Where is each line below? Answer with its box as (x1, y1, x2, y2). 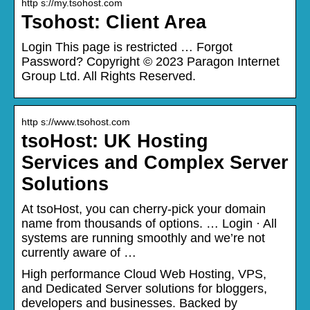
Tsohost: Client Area (21, 11, 206, 33)
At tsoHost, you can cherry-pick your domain (21, 201, 266, 216)
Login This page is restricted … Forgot (21, 39, 232, 54)
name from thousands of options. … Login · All (21, 216, 277, 230)
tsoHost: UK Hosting (21, 130, 208, 152)
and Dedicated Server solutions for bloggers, (21, 281, 267, 295)
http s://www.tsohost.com (21, 116, 130, 127)
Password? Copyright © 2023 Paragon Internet (21, 54, 280, 69)
